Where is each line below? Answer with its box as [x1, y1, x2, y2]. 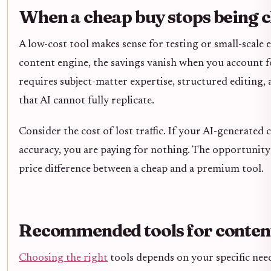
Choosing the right [19, 253, 108, 264]
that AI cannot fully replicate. [19, 95, 154, 106]
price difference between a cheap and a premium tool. [19, 163, 264, 175]
